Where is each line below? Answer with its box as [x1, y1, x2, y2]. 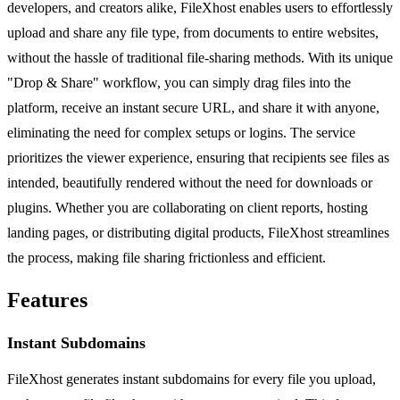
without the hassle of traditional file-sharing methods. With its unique [7, 50, 393, 66]
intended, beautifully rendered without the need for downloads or [7, 175, 372, 191]
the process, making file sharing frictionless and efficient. [7, 250, 326, 266]
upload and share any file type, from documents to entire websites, [7, 25, 379, 41]
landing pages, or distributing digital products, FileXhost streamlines [7, 225, 389, 241]
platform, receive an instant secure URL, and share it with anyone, [7, 100, 379, 116]
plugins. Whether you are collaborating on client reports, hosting [7, 200, 368, 216]
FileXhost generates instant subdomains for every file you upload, [7, 371, 376, 387]
